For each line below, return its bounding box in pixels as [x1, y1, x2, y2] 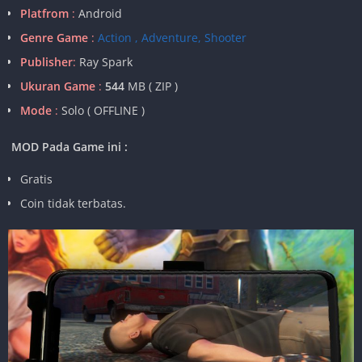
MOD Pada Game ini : [8, 138, 131, 154]
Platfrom [20, 5, 69, 21]
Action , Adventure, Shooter [98, 29, 246, 45]
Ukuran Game [20, 78, 95, 94]
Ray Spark [79, 53, 133, 69]
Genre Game [20, 29, 88, 45]
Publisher [20, 53, 73, 69]
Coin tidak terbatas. [20, 195, 126, 211]
